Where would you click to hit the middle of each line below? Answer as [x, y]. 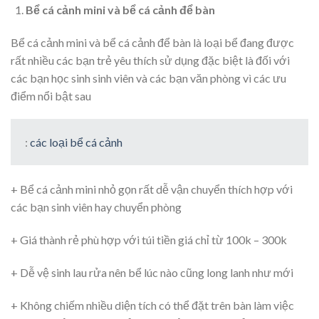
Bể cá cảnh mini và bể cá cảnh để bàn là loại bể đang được [152, 42]
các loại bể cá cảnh [76, 142]
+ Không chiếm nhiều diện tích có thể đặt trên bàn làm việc [152, 305]
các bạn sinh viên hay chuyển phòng [96, 207]
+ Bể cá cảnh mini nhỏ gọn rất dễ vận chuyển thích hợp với [152, 189]
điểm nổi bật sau [51, 95]
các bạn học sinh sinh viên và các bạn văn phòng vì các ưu [148, 78]
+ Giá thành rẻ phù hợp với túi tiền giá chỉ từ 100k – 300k [149, 239]
